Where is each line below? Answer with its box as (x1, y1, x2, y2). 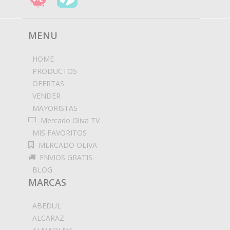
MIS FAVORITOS (32, 127, 87, 138)
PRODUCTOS (32, 66, 77, 76)
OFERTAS (32, 78, 64, 88)
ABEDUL (32, 200, 61, 210)
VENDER (32, 90, 61, 101)
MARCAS (28, 176, 66, 188)
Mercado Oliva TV (41, 115, 100, 125)
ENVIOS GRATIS (40, 152, 92, 162)
